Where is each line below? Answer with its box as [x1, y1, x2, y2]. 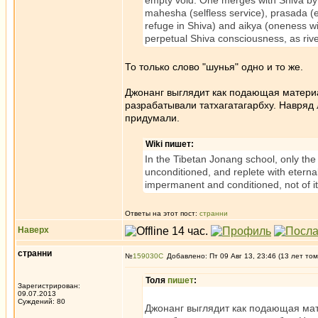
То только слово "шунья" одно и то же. [125, 61, 303, 72]
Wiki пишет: [146, 139, 194, 149]
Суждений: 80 [18, 297, 65, 305]
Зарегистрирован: [18, 282, 80, 290]
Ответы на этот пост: [125, 209, 199, 217]
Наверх [18, 225, 49, 235]
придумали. [125, 112, 180, 124]
